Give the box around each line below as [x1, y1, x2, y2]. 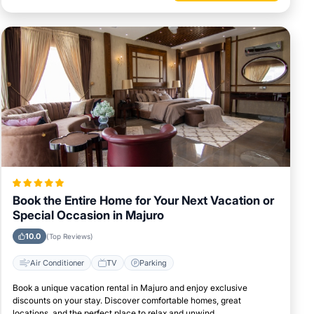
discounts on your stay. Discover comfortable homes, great [13, 295, 241, 306]
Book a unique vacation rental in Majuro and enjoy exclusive [13, 282, 247, 294]
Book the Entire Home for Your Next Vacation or [13, 193, 274, 208]
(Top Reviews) [46, 232, 93, 241]
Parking [139, 257, 167, 268]
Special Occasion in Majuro [13, 208, 164, 223]
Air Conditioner [30, 257, 84, 268]
